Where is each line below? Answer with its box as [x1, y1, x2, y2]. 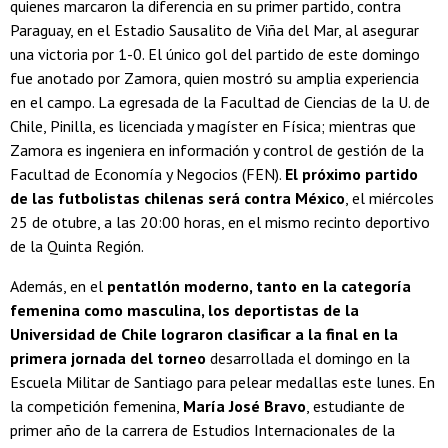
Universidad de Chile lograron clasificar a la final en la [10, 323, 398, 344]
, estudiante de [306, 395, 405, 416]
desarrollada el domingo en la [206, 347, 410, 368]
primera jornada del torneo [10, 347, 206, 368]
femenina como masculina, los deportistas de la [10, 299, 359, 320]
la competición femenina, [10, 395, 183, 416]
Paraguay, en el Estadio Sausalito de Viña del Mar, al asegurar [10, 19, 419, 40]
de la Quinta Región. [10, 235, 147, 256]
